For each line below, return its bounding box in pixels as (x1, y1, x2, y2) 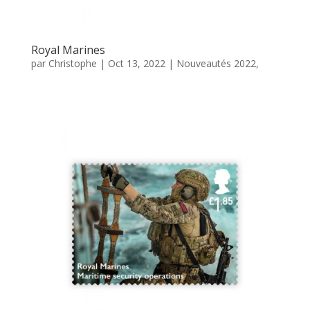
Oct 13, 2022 (107, 56, 165, 70)
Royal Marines (30, 42, 105, 57)
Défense (30, 72, 69, 86)
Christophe (48, 56, 97, 70)
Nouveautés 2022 (176, 56, 256, 70)
